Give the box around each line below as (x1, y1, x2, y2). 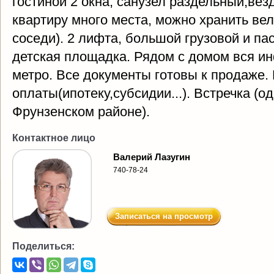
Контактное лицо (12, 133, 95, 143)
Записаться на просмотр (115, 212, 213, 221)
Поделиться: (12, 241, 75, 251)
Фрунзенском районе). (12, 104, 150, 119)
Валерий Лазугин (113, 152, 190, 162)
